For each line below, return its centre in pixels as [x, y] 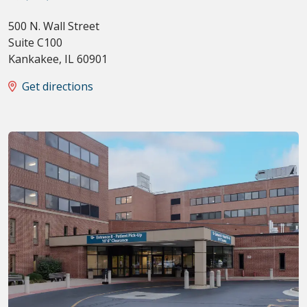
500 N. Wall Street [54, 26]
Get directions [58, 87]
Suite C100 [35, 43]
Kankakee [34, 59]
